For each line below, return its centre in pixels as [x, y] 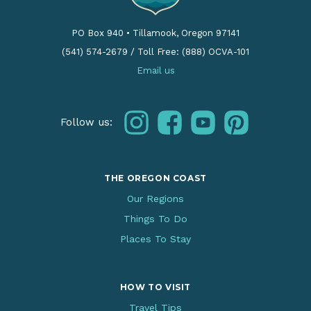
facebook [205, 117]
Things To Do [155, 218]
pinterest [271, 117]
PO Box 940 [99, 33]
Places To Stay [155, 238]
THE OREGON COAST [155, 178]
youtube [235, 117]
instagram [173, 117]
